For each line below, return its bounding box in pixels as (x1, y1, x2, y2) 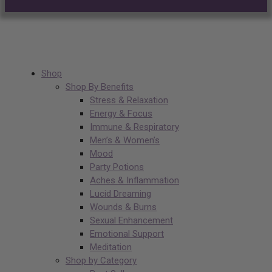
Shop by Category (66, 255, 137, 267)
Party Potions (90, 161, 144, 173)
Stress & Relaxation (90, 95, 168, 106)
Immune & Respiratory (90, 121, 179, 133)
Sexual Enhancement (90, 215, 173, 226)
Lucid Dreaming (90, 188, 151, 200)
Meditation (90, 242, 132, 253)
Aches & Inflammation (90, 175, 179, 186)
